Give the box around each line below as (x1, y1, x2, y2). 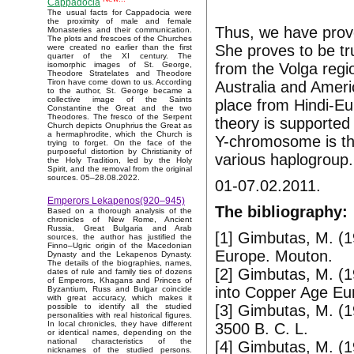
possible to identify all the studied (47, 302, 192, 311)
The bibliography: (215, 203, 348, 220)
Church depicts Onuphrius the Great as (47, 121, 192, 130)
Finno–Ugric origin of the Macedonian (47, 241, 192, 250)
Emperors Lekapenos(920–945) (47, 195, 185, 207)
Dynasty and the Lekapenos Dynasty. (47, 250, 192, 259)
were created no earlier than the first (47, 43, 192, 52)
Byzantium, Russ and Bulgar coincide (47, 284, 192, 294)
